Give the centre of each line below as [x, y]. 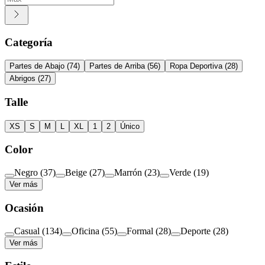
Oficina [85, 231]
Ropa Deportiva [196, 66]
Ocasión [24, 208]
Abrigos [22, 79]
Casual [27, 231]
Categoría [29, 42]
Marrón [128, 173]
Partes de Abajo [37, 66]
